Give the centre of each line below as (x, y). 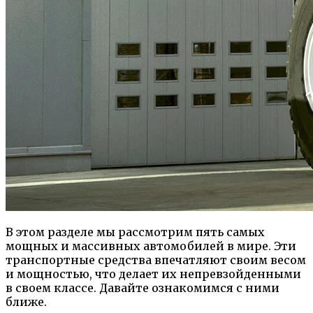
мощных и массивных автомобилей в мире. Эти (151, 246)
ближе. (26, 301)
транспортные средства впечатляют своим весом (156, 260)
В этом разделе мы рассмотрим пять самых (135, 232)
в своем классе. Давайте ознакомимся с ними (143, 287)
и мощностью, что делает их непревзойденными (153, 274)
